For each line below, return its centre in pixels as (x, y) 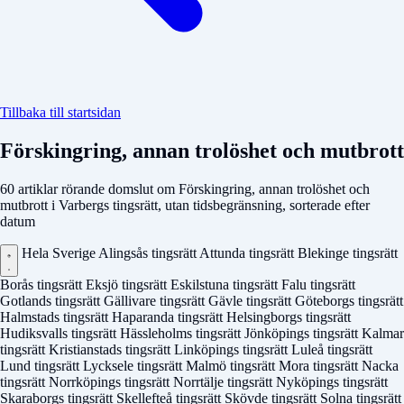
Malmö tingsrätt (232, 365)
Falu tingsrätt (318, 284)
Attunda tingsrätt (248, 252)
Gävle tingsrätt (252, 300)
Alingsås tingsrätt (149, 252)
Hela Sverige (60, 252)
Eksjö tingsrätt (128, 284)
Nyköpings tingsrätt (332, 381)
